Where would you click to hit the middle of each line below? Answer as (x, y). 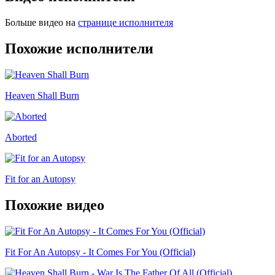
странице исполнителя (126, 23)
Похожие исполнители (79, 48)
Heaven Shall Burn (42, 95)
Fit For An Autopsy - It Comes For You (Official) (100, 252)
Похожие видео (55, 205)
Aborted (21, 137)
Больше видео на (40, 23)
